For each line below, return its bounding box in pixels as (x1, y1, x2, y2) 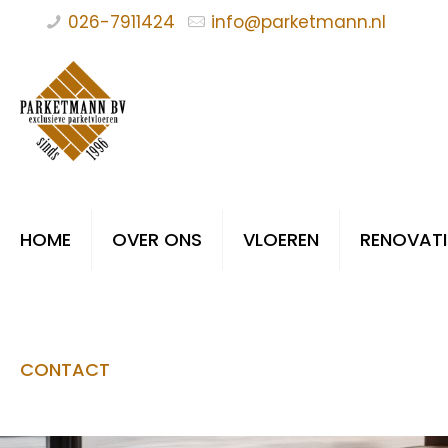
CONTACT (20, 357, 110, 382)
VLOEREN (243, 227, 319, 252)
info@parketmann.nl (210, 10, 386, 34)
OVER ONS (112, 227, 202, 252)
